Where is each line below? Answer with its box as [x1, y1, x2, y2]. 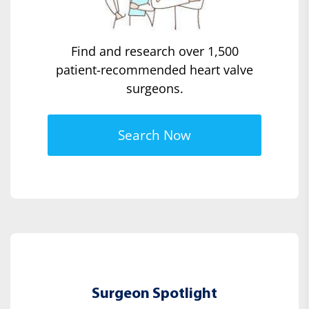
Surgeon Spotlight [92, 286, 217, 303]
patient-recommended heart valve [56, 61, 253, 79]
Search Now [118, 126, 191, 145]
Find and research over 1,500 [70, 43, 239, 60]
